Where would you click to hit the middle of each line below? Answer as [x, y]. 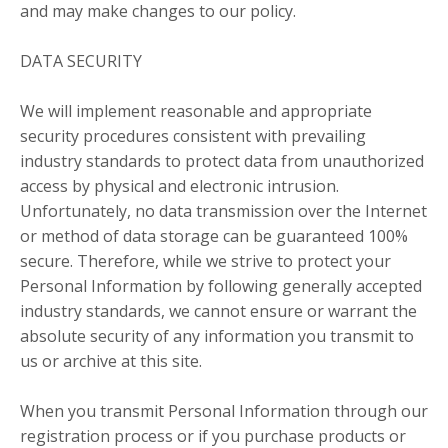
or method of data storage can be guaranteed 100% [214, 236]
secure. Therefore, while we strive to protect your [205, 261]
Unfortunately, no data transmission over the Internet [223, 211]
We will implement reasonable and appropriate [196, 111]
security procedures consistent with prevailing [193, 136]
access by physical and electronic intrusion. [179, 186]
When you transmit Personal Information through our [224, 411]
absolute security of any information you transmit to [217, 336]
